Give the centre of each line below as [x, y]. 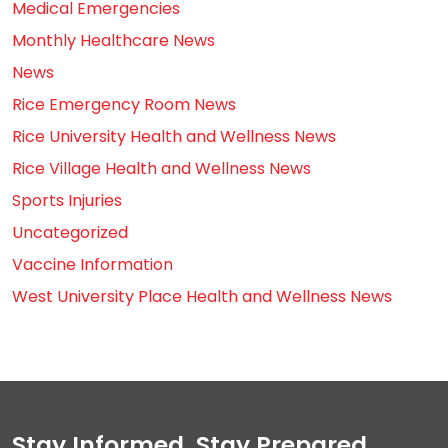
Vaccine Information [92, 264]
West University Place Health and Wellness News [202, 296]
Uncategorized [70, 232]
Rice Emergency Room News [124, 104]
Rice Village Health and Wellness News [161, 168]
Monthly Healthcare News [113, 40]
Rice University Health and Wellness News [174, 136]
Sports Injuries [67, 200]
